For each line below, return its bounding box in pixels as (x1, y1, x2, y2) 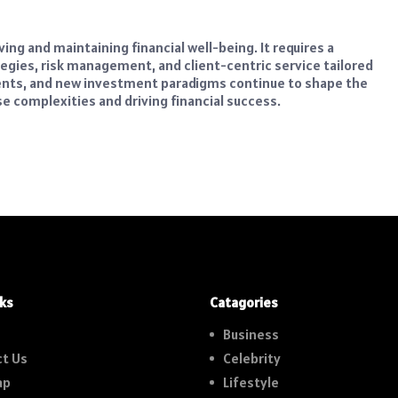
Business (223, 324, 279, 343)
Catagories (210, 292, 278, 311)
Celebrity (223, 348, 281, 367)
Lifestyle (223, 372, 279, 391)
